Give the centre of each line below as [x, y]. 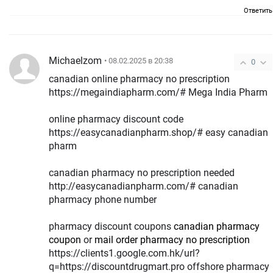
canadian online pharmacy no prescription [139, 79]
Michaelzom [75, 60]
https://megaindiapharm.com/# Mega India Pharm [158, 92]
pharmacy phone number [103, 199]
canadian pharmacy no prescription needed [142, 172]
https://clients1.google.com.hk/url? [124, 253]
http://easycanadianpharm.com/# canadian [144, 186]
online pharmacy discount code [116, 119]
